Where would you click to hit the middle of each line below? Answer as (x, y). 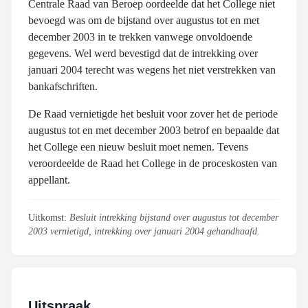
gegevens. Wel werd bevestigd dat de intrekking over (143, 53)
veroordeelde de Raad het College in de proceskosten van (153, 163)
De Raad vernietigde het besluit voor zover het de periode (153, 114)
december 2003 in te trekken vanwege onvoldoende (140, 37)
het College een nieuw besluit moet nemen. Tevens (138, 147)
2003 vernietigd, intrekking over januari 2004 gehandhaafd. (144, 231)
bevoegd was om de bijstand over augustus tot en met (144, 20)
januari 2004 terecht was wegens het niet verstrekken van (152, 70)
